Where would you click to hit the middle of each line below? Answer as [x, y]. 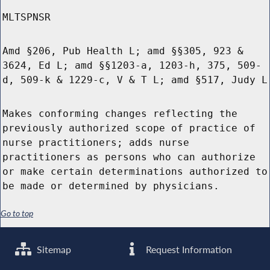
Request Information [188, 249]
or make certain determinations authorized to [135, 172]
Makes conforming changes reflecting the [120, 114]
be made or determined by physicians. [111, 186]
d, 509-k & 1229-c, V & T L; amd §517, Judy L [135, 80]
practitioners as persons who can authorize [129, 157]
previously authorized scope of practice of [129, 128]
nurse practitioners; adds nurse [96, 143]
